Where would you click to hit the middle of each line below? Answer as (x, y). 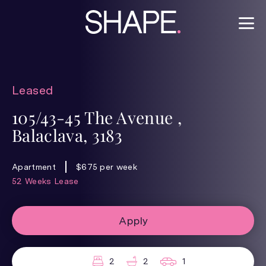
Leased (33, 90)
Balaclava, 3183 (67, 135)
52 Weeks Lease (45, 181)
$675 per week (107, 167)
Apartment (34, 167)
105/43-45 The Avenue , (97, 117)
